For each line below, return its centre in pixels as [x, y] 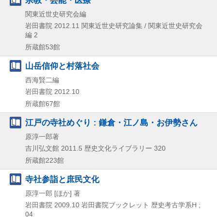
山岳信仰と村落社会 [62, 66]
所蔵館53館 [43, 47]
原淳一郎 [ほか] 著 [53, 194]
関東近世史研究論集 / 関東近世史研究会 [142, 26]
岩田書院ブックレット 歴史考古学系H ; [141, 205]
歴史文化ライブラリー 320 [125, 148]
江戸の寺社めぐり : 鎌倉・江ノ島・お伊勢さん [111, 123]
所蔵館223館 [45, 161]
